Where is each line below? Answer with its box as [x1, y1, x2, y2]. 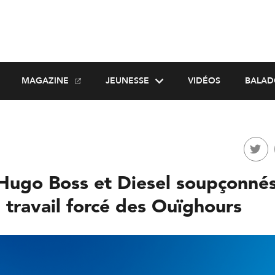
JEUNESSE [105, 75, 149, 87]
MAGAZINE [21, 75, 69, 87]
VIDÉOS [187, 75, 220, 87]
